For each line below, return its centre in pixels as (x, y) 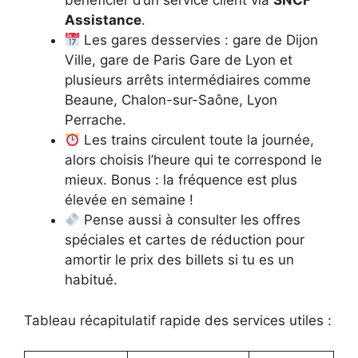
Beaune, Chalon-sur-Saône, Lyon (171, 100)
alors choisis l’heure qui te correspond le (193, 160)
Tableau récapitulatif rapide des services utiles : (178, 320)
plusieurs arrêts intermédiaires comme (188, 80)
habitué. (91, 280)
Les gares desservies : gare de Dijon (199, 40)
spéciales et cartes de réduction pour (185, 240)
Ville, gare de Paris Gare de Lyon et (179, 60)
